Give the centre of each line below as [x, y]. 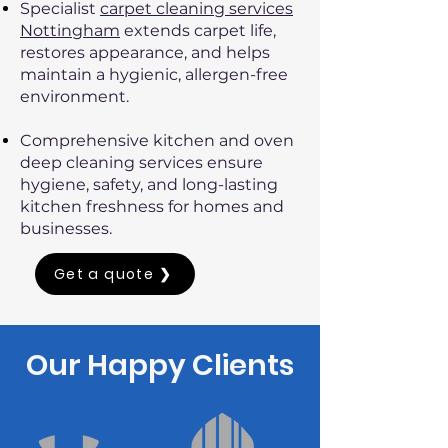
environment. [74, 96]
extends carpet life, [198, 30]
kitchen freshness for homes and [152, 206]
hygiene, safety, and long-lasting [149, 184]
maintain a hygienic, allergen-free [154, 74]
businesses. [66, 228]
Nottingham [70, 30]
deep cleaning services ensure [141, 162]
